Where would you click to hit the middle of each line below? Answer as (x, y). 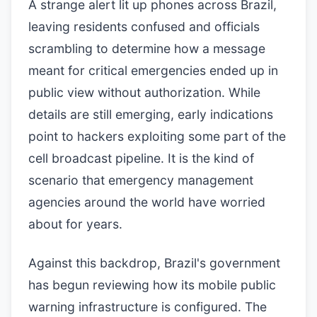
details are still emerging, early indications (151, 114)
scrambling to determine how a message (147, 48)
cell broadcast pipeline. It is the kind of (141, 158)
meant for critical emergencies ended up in (153, 70)
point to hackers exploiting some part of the (157, 136)
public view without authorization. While (144, 92)
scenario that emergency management (141, 180)
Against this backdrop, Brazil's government (154, 263)
